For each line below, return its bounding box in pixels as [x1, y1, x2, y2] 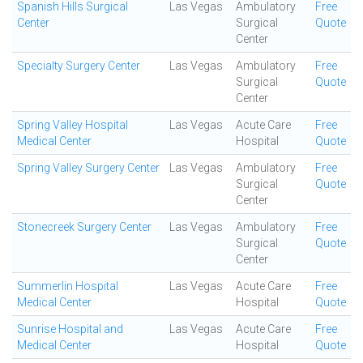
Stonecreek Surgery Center [17, 220, 152, 233]
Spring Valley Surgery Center [17, 161, 160, 174]
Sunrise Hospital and [17, 322, 123, 335]
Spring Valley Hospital [17, 118, 128, 131]
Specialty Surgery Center [17, 59, 140, 72]
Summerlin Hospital [17, 280, 118, 293]
